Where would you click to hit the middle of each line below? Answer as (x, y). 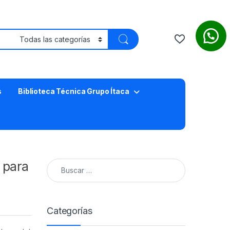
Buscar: (61, 163)
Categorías (70, 210)
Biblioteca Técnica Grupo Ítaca (73, 91)
